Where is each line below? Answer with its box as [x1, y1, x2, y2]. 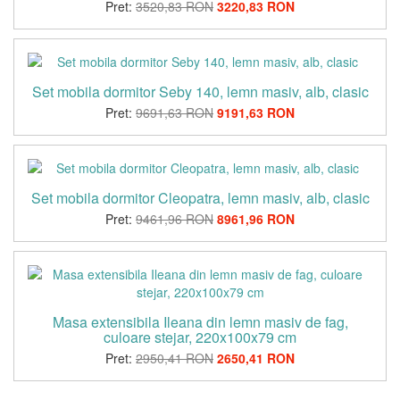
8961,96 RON [217, 209, 295, 228]
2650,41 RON [217, 348, 295, 367]
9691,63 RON [136, 103, 213, 121]
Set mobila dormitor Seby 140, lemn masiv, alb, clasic [31, 80, 369, 102]
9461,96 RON [136, 209, 213, 228]
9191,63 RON [217, 103, 295, 121]
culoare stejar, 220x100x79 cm [104, 326, 296, 347]
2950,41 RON [136, 348, 213, 367]
